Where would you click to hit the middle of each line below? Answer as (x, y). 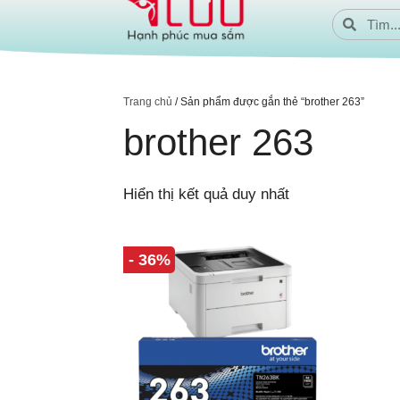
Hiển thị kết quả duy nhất (206, 194)
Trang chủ (148, 102)
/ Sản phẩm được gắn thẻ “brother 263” (268, 102)
